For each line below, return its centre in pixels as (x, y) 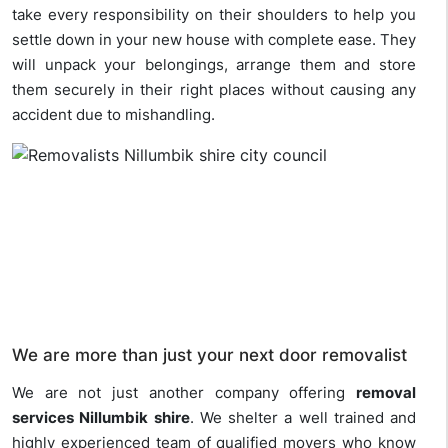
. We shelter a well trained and (302, 418)
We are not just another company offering (184, 393)
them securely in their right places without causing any (214, 90)
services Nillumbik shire (101, 418)
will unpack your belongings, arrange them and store (214, 65)
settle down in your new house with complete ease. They (214, 40)
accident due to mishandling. (113, 115)
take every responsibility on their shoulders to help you (214, 15)
